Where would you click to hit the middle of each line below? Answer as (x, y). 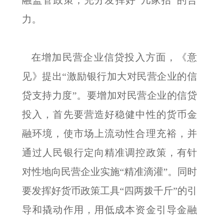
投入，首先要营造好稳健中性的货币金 (109, 114)
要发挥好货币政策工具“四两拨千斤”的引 (109, 191)
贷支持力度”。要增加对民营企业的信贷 (109, 95)
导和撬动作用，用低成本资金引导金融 (109, 210)
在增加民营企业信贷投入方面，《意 (109, 57)
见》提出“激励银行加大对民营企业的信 (109, 76)
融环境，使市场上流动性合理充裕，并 (109, 133)
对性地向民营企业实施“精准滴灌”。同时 (109, 172)
